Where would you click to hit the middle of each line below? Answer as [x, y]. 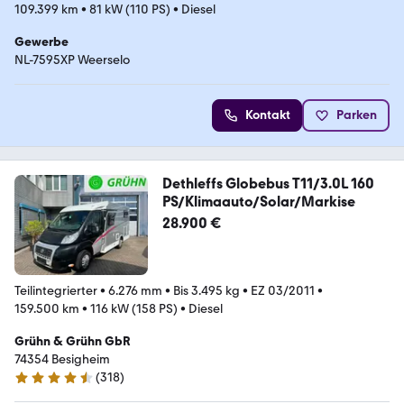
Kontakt [268, 115]
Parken [357, 115]
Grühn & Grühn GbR [73, 341]
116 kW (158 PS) [134, 308]
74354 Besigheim [62, 359]
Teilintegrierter [56, 290]
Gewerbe [41, 41]
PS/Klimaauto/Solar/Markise [258, 201]
